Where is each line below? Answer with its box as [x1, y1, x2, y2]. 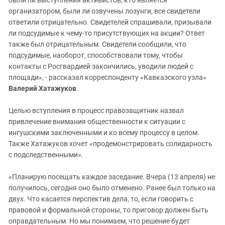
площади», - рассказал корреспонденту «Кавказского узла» [9, 73, 206, 82]
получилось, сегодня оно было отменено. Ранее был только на [9, 184, 215, 192]
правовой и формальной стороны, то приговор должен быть [9, 206, 208, 214]
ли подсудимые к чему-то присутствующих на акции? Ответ [9, 29, 205, 38]
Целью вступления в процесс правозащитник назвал [9, 106, 184, 115]
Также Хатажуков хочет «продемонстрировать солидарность [9, 140, 212, 148]
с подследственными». [9, 151, 83, 159]
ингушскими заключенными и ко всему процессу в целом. [9, 129, 199, 137]
